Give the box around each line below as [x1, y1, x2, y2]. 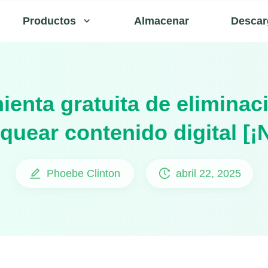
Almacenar [133, 15, 189, 27]
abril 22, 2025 [175, 167, 241, 179]
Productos [23, 15, 76, 27]
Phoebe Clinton [47, 167, 120, 179]
